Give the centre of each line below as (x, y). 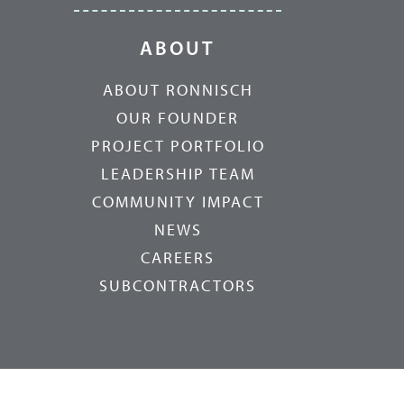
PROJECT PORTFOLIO (178, 146)
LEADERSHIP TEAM (178, 174)
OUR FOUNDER (178, 118)
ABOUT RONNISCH (178, 90)
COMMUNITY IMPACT (178, 202)
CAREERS (178, 258)
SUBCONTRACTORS (178, 286)
